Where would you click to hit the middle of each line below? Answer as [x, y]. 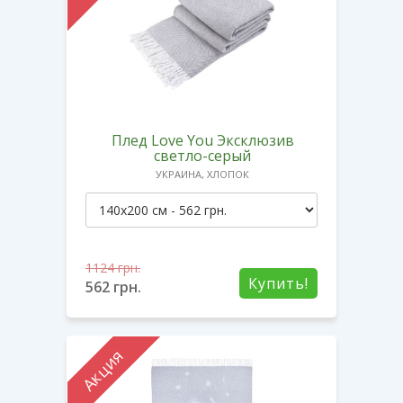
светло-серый [202, 155]
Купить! [278, 283]
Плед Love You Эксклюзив [202, 140]
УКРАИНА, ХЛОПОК [202, 174]
